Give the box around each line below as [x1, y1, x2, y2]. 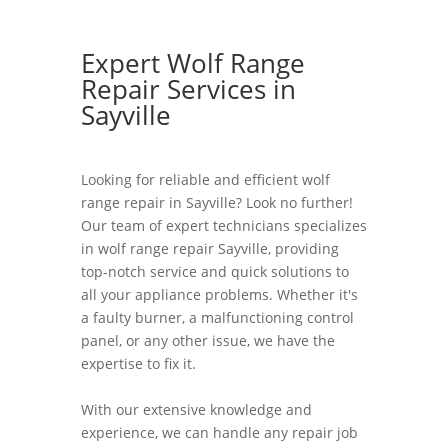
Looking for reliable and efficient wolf [80, 170, 330, 189]
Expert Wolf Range [80, 45, 305, 81]
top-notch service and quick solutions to [80, 262, 349, 281]
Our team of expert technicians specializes [80, 216, 367, 235]
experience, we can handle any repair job [80, 423, 358, 442]
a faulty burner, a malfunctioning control [80, 308, 354, 327]
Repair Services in [80, 71, 296, 107]
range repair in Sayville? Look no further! [80, 193, 353, 212]
